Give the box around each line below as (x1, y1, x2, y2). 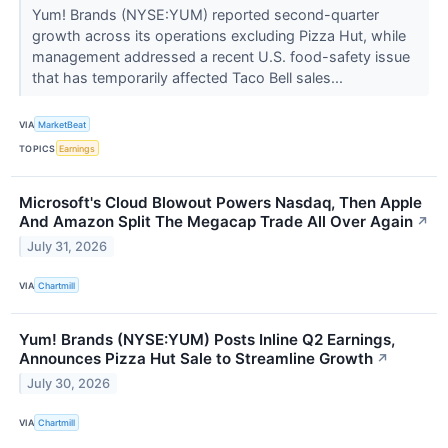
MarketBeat (38, 118, 87, 130)
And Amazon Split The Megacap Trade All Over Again (19, 212, 413, 232)
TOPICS (19, 142, 56, 154)
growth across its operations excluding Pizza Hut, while (31, 26, 406, 44)
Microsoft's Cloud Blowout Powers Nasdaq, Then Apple (19, 193, 422, 213)
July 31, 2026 (27, 239, 108, 255)
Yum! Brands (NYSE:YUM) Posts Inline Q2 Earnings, (19, 330, 395, 350)
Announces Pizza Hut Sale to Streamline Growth (19, 349, 373, 369)
